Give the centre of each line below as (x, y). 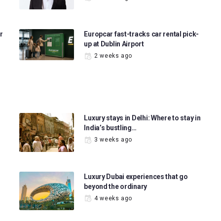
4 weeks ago (113, 198)
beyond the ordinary (116, 186)
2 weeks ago (113, 56)
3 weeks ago (113, 140)
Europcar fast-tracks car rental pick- (142, 34)
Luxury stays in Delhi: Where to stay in (142, 118)
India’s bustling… (110, 128)
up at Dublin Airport (114, 44)
